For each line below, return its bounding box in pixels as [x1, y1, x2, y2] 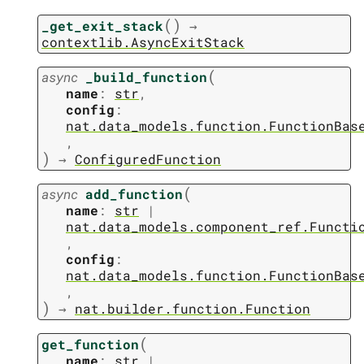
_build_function [85, 68, 207, 86]
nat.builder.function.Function [75, 300, 310, 318]
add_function [85, 185, 183, 203]
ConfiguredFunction [75, 150, 221, 168]
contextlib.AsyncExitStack [41, 32, 245, 50]
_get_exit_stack [41, 16, 163, 34]
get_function [41, 335, 139, 353]
